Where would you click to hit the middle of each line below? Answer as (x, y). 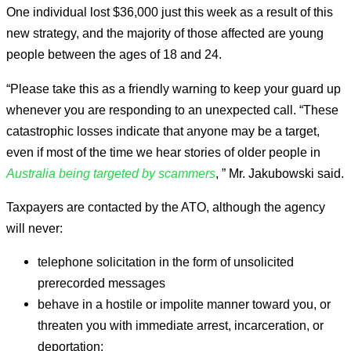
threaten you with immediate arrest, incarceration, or (181, 326)
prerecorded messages (101, 283)
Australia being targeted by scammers (111, 173)
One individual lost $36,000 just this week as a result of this (170, 12)
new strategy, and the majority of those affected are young (165, 33)
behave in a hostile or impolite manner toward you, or (184, 304)
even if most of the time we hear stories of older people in (163, 152)
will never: (34, 228)
